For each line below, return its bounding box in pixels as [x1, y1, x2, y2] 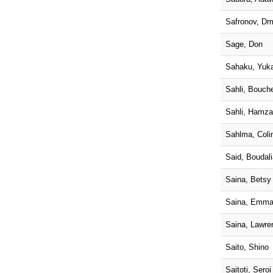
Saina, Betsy [225, 174, 271, 184]
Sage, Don [225, 39, 263, 49]
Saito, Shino [225, 242, 269, 252]
